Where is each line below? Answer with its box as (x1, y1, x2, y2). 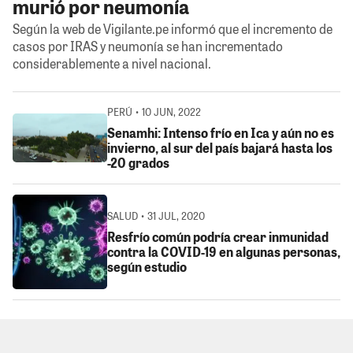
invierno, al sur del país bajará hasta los (107, 139, 333, 156)
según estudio (107, 258, 187, 275)
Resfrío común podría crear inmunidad (107, 228, 329, 245)
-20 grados (107, 154, 169, 171)
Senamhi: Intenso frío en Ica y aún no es (107, 124, 334, 141)
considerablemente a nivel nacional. (13, 55, 211, 72)
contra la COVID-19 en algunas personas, (107, 243, 340, 260)
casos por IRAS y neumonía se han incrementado (13, 38, 283, 55)
